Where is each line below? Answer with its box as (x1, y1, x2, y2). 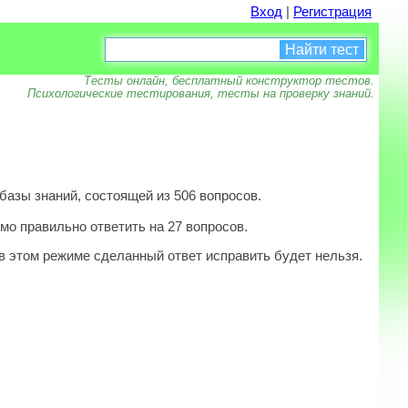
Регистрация (293, 4, 372, 19)
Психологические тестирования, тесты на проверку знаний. (27, 87, 374, 100)
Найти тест (285, 41, 359, 57)
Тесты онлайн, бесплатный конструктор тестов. (84, 74, 374, 87)
